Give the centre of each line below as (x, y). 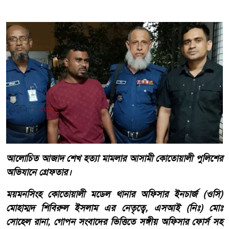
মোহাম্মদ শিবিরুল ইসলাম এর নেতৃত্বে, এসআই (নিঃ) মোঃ (114, 208)
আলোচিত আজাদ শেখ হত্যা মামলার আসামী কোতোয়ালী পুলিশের (114, 159)
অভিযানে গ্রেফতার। (40, 173)
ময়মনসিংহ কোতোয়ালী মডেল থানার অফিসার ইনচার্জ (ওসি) (114, 194)
